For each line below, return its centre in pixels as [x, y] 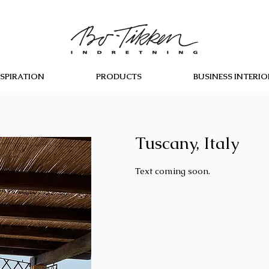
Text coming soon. [174, 171]
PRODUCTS [119, 77]
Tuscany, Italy [189, 143]
